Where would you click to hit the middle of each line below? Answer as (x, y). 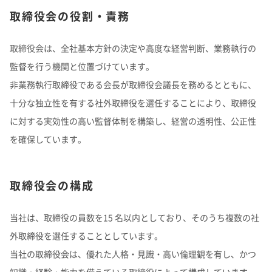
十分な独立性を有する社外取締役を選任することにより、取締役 (133, 103)
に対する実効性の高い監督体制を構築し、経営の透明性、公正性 (133, 121)
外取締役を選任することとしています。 (86, 236)
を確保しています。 (48, 139)
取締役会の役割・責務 (70, 16)
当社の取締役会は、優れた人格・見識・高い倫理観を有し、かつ (133, 254)
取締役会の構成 (52, 185)
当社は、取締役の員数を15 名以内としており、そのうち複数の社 (134, 217)
